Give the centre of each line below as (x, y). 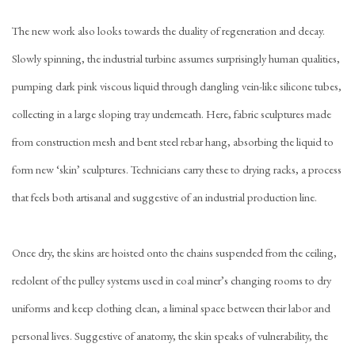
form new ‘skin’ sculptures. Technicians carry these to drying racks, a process (177, 169)
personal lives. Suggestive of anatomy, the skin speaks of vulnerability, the (170, 336)
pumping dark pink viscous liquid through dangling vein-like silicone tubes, (177, 86)
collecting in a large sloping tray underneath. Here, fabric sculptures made (172, 114)
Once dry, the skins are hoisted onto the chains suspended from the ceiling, (174, 252)
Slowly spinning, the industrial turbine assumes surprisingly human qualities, (176, 58)
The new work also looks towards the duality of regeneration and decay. (168, 31)
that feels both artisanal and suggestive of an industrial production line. (164, 197)
